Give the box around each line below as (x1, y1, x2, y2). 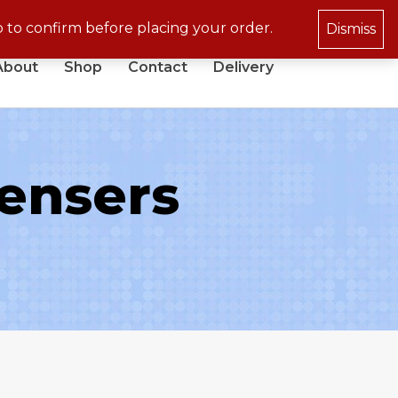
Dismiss (326, 20, 376, 37)
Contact (127, 58, 187, 76)
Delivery (212, 58, 274, 76)
